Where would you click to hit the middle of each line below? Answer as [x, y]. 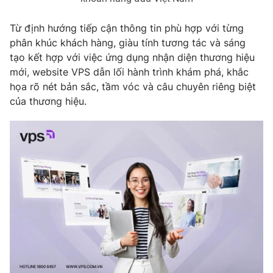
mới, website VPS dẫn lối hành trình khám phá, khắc [129, 72]
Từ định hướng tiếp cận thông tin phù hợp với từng [127, 28]
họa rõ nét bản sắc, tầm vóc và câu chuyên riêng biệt [133, 87]
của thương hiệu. [50, 101]
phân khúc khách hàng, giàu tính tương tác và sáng [128, 43]
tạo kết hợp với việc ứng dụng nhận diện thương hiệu [132, 57]
